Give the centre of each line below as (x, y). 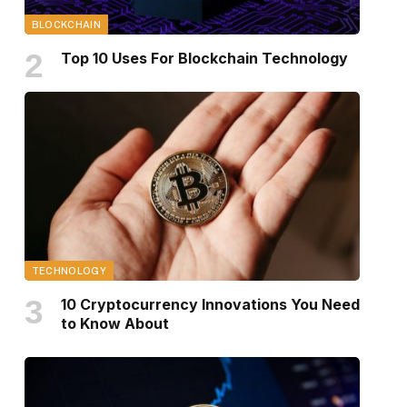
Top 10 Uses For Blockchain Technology (204, 59)
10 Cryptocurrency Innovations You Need (210, 305)
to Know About (114, 324)
